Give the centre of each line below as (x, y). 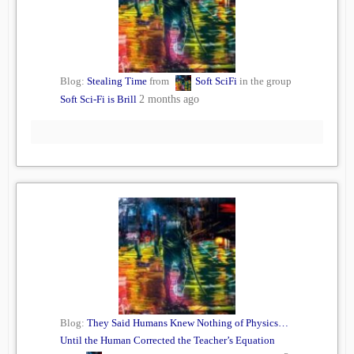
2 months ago (169, 100)
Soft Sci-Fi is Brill (98, 100)
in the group (264, 81)
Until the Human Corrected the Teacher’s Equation (168, 341)
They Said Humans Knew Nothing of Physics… (188, 323)
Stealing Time (117, 81)
